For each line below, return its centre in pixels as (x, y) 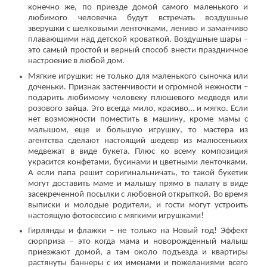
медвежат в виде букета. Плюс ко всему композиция (138, 151)
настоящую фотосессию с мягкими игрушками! (116, 216)
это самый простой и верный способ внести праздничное (138, 51)
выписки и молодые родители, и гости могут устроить (138, 205)
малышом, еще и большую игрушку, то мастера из (138, 130)
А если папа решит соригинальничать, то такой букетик (138, 173)
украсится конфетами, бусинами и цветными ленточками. (138, 162)
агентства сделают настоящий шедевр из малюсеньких (138, 141)
